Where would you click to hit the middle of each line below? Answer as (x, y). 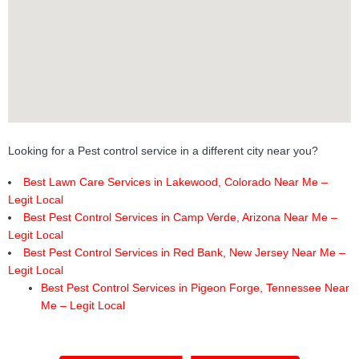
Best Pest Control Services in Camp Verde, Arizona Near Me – (180, 218)
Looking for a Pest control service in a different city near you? (163, 151)
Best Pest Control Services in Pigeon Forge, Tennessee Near (196, 288)
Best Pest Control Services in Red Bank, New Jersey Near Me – (184, 253)
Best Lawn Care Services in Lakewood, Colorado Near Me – (175, 183)
